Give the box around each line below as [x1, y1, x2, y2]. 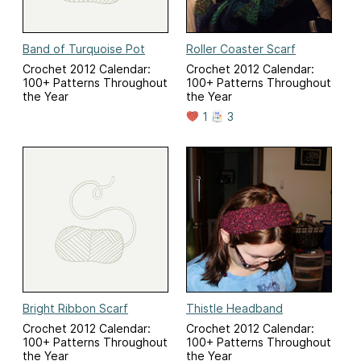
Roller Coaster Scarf [186, 42, 296, 56]
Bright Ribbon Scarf [23, 301, 128, 316]
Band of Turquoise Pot [23, 42, 145, 56]
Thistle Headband [186, 301, 283, 316]
